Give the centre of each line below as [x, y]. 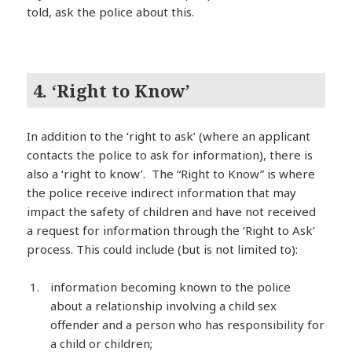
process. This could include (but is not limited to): [163, 249]
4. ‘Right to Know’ [112, 90]
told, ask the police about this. [111, 11]
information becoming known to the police [171, 287]
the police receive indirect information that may [162, 193]
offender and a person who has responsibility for [188, 325]
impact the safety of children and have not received [172, 212]
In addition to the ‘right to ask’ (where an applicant [169, 136]
